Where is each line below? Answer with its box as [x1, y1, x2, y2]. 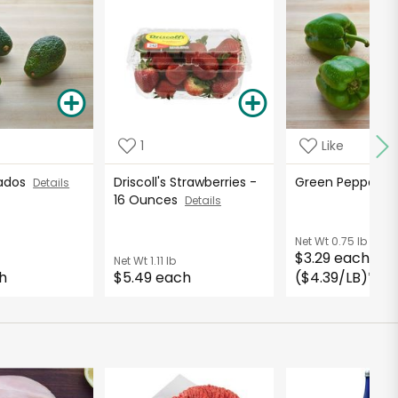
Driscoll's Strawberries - [113, 172, 257, 191]
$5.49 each [113, 267, 191, 288]
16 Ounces [113, 190, 185, 209]
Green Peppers [294, 172, 394, 191]
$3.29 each [294, 247, 370, 268]
